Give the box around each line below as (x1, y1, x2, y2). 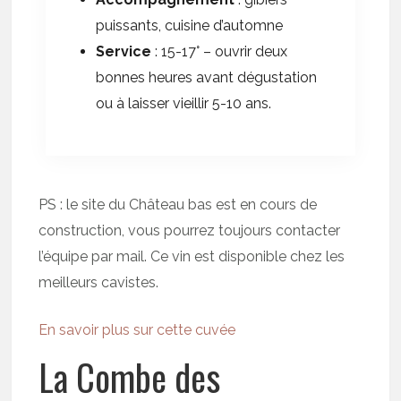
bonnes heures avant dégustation (96, 68, 318, 86)
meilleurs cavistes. (38, 273, 159, 291)
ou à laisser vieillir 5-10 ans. (96, 94, 272, 112)
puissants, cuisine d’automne (96, 16, 284, 34)
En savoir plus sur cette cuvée (38, 320, 236, 338)
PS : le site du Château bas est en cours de (38, 195, 318, 213)
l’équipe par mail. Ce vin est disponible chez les (38, 247, 346, 265)
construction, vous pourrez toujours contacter (38, 221, 341, 239)
